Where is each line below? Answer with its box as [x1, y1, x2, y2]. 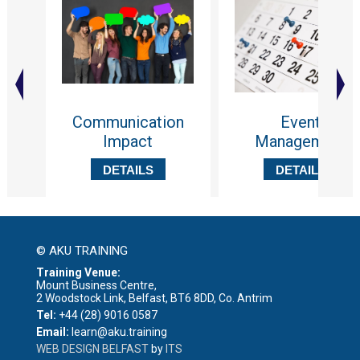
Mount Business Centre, [35, 278, 157, 292]
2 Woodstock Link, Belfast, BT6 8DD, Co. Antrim [35, 291, 272, 305]
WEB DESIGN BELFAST [35, 342, 149, 355]
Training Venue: [35, 265, 121, 279]
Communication [72, 112, 184, 132]
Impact [103, 131, 153, 151]
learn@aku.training [68, 325, 167, 338]
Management [254, 131, 347, 151]
